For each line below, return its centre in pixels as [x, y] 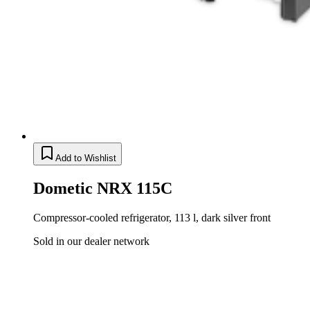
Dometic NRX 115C [103, 188]
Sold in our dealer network [91, 241]
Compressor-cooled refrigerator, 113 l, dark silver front [152, 217]
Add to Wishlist [86, 158]
